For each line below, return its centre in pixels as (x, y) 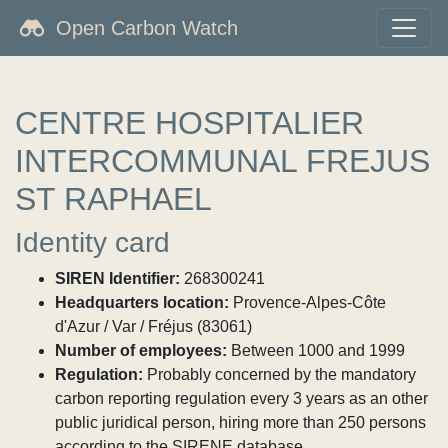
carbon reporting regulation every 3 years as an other (241, 398)
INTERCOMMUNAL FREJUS (222, 161)
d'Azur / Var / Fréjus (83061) (153, 326)
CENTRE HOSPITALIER (189, 123)
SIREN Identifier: (117, 278)
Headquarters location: (142, 302)
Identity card (92, 242)
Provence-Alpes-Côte (307, 302)
